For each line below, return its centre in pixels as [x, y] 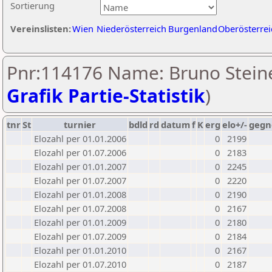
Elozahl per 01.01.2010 [80, 250]
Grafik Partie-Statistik [106, 96]
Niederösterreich [131, 29]
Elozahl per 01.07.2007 [80, 180]
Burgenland [193, 29]
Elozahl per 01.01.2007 [80, 166]
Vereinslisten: [41, 29]
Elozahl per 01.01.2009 [80, 222]
